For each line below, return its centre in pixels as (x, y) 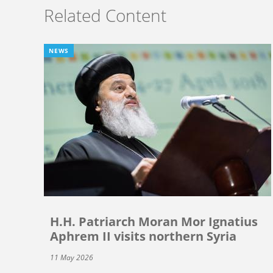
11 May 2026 (72, 258)
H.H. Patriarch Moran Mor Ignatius (154, 222)
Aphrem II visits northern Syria (143, 236)
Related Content (105, 15)
